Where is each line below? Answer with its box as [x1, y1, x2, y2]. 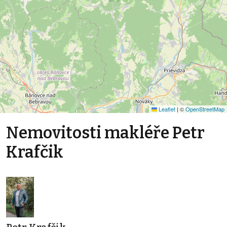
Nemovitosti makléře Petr [6, 123, 205, 142]
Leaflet [157, 104, 175, 113]
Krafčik [6, 142, 63, 162]
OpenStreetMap [185, 104, 224, 113]
